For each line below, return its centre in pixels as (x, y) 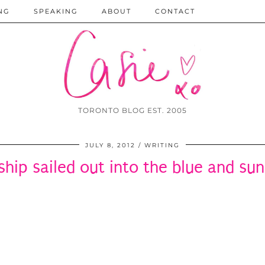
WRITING (162, 146)
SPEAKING (56, 11)
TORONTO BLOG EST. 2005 (132, 111)
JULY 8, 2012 (110, 146)
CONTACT (175, 11)
